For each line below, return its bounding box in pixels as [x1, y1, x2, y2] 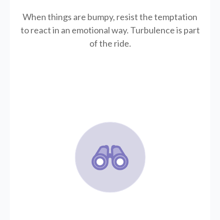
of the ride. [89, 37, 131, 49]
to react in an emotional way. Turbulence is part [20, 24, 200, 35]
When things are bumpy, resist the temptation [23, 11, 197, 22]
